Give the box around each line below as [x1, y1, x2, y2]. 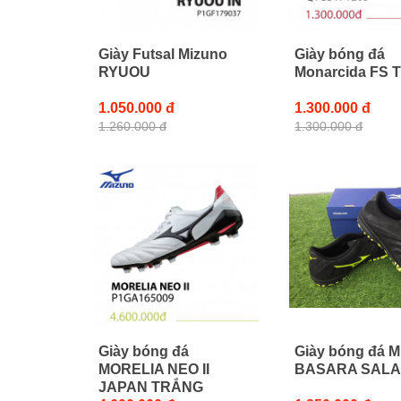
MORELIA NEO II [98, 361, 209, 377]
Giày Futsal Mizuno [98, 46, 227, 62]
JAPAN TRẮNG [98, 379, 203, 395]
